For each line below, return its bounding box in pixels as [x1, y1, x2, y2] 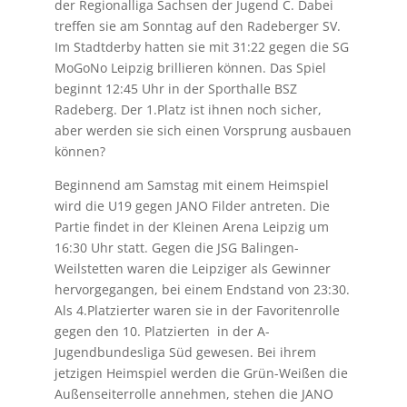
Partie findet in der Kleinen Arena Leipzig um [54, 217, 329, 235]
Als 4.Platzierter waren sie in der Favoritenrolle [54, 301, 340, 319]
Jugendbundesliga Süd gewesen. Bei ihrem [54, 342, 316, 361]
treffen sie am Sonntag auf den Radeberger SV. [54, 16, 341, 35]
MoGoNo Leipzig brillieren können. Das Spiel [54, 58, 326, 76]
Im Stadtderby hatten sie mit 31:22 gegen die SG [54, 37, 349, 55]
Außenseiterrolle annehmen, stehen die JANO [54, 384, 333, 402]
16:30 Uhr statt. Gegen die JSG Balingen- [54, 238, 299, 256]
